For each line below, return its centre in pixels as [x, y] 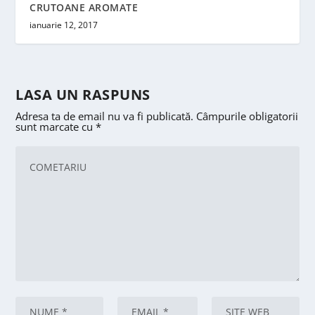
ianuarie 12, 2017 [64, 25]
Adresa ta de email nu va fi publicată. [105, 116]
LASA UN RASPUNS [83, 95]
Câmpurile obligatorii [247, 116]
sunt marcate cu [56, 127]
